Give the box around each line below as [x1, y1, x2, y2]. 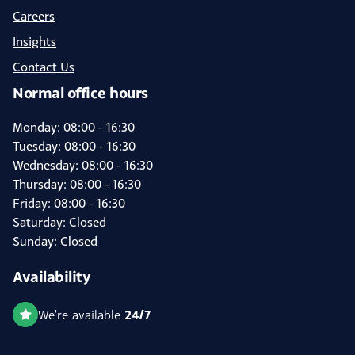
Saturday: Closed [13, 214, 106, 230]
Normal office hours [13, 82, 148, 102]
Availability [13, 265, 91, 286]
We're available [38, 307, 124, 322]
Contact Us [13, 59, 74, 74]
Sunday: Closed [13, 233, 97, 249]
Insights [13, 33, 56, 49]
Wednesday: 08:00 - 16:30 [13, 157, 153, 173]
